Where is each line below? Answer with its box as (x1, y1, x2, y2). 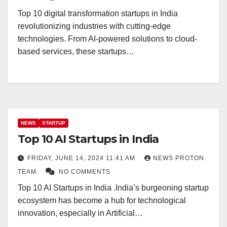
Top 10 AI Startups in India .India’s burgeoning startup (18, 183, 209, 193)
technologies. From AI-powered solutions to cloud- (18, 34, 197, 44)
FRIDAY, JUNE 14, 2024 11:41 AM (27, 155, 137, 162)
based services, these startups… (18, 47, 134, 56)
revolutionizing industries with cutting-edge (18, 22, 171, 31)
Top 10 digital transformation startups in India (18, 9, 178, 18)
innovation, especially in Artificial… (18, 209, 143, 218)
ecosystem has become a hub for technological (18, 196, 186, 205)
